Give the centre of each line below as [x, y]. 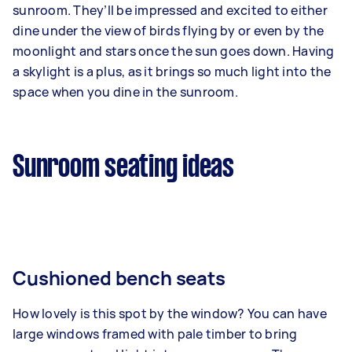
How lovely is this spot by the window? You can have [170, 313]
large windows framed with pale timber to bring [155, 334]
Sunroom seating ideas [123, 168]
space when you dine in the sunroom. [125, 92]
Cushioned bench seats [119, 277]
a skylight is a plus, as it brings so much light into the [172, 71]
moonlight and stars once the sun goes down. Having [174, 51]
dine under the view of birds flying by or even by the [169, 30]
